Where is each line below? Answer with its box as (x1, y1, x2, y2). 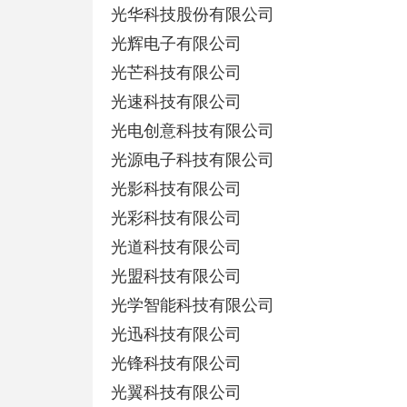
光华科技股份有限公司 (111, 5, 274, 24)
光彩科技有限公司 (111, 209, 242, 227)
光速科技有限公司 (111, 93, 242, 111)
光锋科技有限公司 (111, 354, 242, 372)
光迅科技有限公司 (111, 325, 242, 343)
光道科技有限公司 (111, 238, 242, 256)
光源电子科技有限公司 (111, 151, 274, 169)
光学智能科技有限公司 (111, 296, 274, 314)
